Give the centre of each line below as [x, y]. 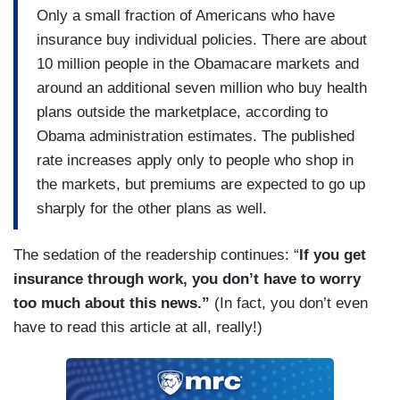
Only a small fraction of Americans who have [186, 15]
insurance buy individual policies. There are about [202, 39]
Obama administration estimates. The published [196, 136]
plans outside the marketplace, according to [182, 112]
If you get [333, 255]
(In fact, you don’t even [291, 304]
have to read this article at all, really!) [138, 328]
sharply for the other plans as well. [152, 208]
